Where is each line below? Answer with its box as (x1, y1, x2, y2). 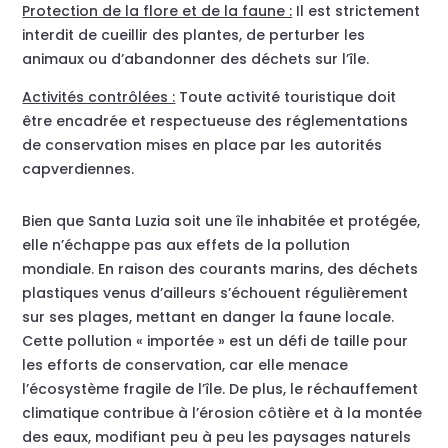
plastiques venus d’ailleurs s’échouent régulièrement (22, 283, 409, 304)
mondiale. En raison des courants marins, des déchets (22, 259, 419, 280)
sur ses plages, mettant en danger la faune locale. (22, 307, 395, 328)
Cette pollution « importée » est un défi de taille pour (22, 331, 409, 352)
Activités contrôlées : (22, 87, 176, 108)
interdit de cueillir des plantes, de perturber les (22, 25, 366, 46)
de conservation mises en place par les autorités (22, 135, 383, 156)
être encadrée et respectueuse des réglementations (22, 111, 409, 132)
